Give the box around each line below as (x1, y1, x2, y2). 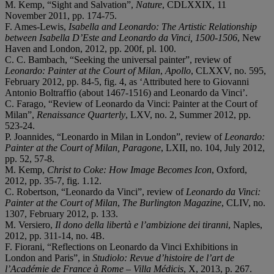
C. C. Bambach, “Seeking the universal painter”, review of (5, 54, 231, 65)
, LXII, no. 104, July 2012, (161, 142, 265, 153)
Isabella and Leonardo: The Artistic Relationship (68, 21, 257, 32)
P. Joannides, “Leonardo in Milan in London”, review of (5, 131, 224, 142)
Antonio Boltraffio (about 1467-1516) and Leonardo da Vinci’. (5, 87, 248, 98)
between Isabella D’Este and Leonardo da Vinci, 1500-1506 (5, 32, 237, 43)
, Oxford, (212, 164, 247, 175)
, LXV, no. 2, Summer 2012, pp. (125, 109, 251, 120)
